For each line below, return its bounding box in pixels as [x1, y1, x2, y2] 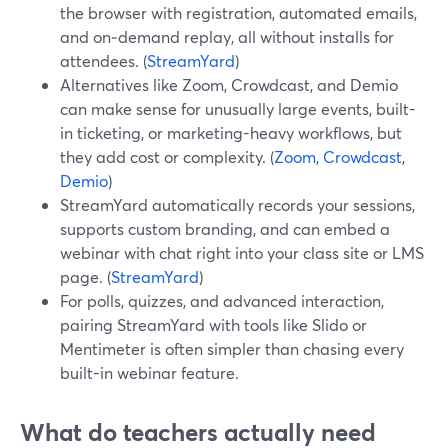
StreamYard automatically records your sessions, [60, 194, 415, 215]
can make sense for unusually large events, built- [60, 98, 416, 119]
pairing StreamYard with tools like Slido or [60, 314, 367, 335]
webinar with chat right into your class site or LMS [60, 242, 424, 263]
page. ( [60, 266, 111, 287]
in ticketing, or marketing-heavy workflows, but [60, 122, 402, 143]
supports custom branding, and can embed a [60, 218, 390, 239]
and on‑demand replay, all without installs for [60, 26, 394, 47]
